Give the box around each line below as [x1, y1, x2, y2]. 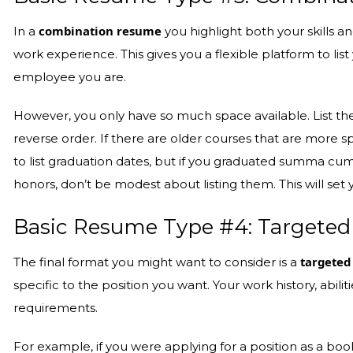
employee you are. [13, 70, 127, 84]
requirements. [13, 301, 98, 315]
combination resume [39, 23, 162, 39]
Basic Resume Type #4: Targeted [13, 214, 351, 240]
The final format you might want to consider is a [13, 255, 301, 269]
